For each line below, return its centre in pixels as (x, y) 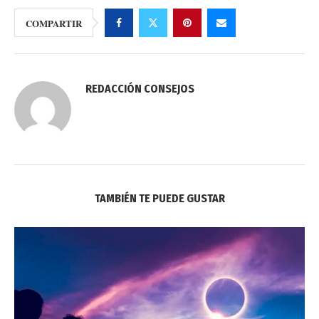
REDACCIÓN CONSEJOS (140, 88)
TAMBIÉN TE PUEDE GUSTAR (159, 198)
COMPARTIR (54, 23)
